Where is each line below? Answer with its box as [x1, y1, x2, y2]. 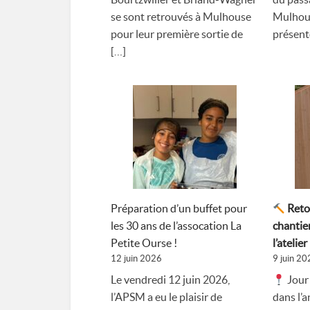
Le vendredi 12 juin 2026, [111, 273, 230, 286]
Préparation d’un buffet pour [111, 202, 247, 215]
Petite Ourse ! [111, 237, 177, 250]
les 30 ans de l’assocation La [111, 219, 241, 232]
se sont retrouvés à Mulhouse [111, 10, 251, 24]
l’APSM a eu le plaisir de [111, 291, 222, 304]
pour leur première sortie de [111, 28, 243, 41]
